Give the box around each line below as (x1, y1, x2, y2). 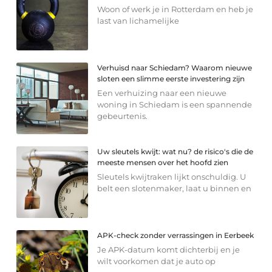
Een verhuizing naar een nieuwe (97, 88, 227, 98)
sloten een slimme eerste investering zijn (97, 74, 245, 84)
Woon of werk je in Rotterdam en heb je (97, 4, 254, 15)
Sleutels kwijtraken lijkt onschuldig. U (97, 172, 246, 182)
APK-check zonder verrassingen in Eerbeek (97, 231, 254, 240)
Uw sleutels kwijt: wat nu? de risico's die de (97, 147, 254, 157)
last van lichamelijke (97, 16, 180, 26)
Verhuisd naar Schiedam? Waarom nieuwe (97, 63, 253, 73)
